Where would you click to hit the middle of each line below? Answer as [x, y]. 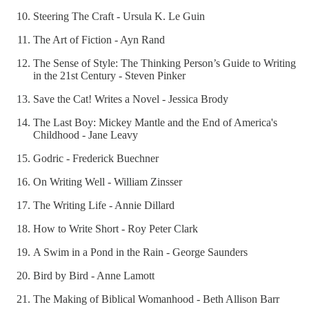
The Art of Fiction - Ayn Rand [99, 40]
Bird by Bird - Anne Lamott [94, 276]
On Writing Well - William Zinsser [108, 182]
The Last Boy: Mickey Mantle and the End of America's [155, 123]
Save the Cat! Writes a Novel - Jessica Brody [131, 99]
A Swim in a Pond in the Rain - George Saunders [140, 252]
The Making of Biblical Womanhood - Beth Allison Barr [156, 299]
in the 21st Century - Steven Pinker [109, 76]
